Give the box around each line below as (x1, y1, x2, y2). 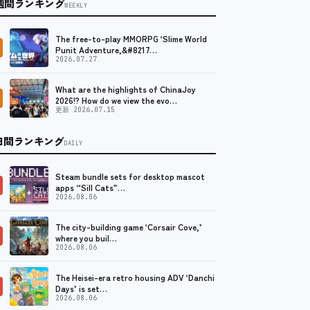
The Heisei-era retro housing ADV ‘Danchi (55, 271, 215, 283)
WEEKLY (64, 1, 88, 10)
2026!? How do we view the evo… (55, 93, 177, 106)
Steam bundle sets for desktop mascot (55, 170, 205, 182)
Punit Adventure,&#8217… (55, 43, 157, 55)
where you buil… (55, 231, 117, 244)
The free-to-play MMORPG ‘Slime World (55, 32, 207, 44)
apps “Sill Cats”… (55, 181, 125, 193)
